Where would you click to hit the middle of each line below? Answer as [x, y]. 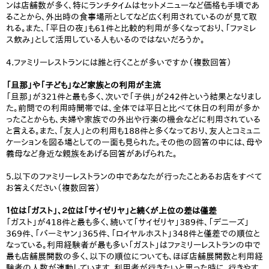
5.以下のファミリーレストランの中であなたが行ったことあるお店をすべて [134, 177]
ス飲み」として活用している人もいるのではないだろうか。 [105, 40]
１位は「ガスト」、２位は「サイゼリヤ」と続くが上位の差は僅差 [111, 211]
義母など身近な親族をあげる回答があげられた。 [92, 154]
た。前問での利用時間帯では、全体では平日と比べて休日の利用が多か [133, 108]
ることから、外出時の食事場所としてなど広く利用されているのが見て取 [131, 17]
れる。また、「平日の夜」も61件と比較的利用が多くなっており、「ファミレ [131, 28]
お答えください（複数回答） [53, 188]
